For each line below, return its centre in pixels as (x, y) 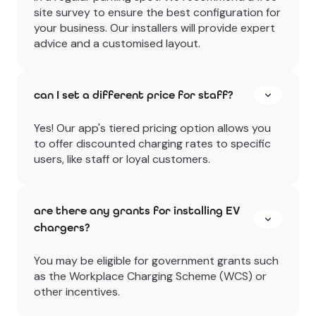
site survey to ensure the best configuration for (157, 13)
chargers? (62, 228)
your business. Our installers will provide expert (154, 28)
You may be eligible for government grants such (156, 261)
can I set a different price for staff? (133, 95)
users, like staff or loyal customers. (122, 159)
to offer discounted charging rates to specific (152, 144)
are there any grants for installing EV (137, 211)
